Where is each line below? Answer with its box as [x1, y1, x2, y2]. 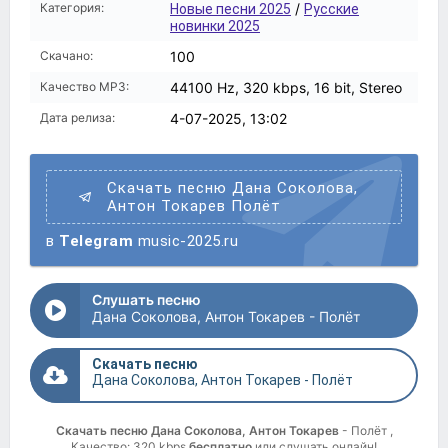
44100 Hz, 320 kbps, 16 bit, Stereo [170, 79, 402, 96]
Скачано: [40, 48, 93, 63]
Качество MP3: [40, 79, 129, 94]
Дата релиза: [40, 110, 115, 125]
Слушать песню [92, 291, 201, 308]
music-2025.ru [133, 232, 238, 250]
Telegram [59, 232, 133, 250]
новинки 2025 [170, 18, 260, 34]
